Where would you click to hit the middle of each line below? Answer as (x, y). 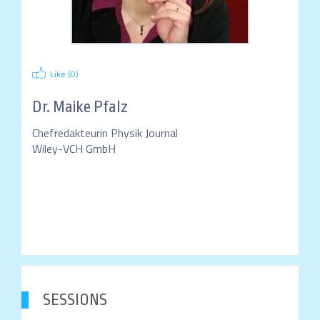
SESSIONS (75, 300)
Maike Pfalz (90, 107)
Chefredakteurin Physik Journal (105, 133)
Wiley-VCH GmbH (74, 149)
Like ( (60, 74)
